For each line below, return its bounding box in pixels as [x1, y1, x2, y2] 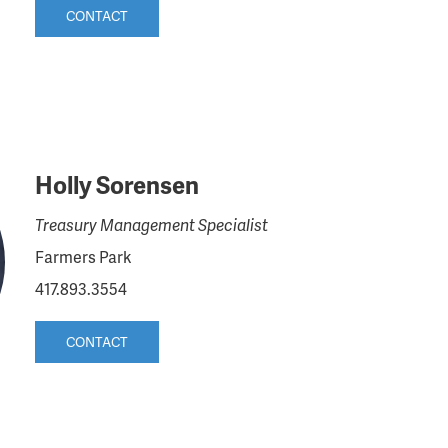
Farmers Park [34, 244, 132, 268]
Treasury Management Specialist [34, 212, 268, 236]
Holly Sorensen [34, 167, 199, 201]
